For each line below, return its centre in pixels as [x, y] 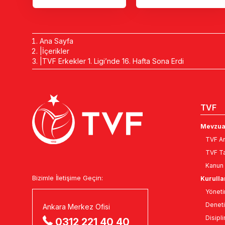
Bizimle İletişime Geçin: [68, 178]
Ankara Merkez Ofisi [77, 206]
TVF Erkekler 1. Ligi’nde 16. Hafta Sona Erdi [113, 61]
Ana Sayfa [57, 41]
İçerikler [56, 51]
